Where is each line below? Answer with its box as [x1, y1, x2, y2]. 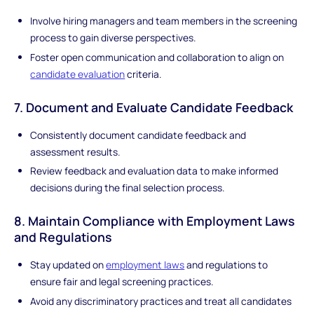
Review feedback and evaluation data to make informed [30, 164, 279, 178]
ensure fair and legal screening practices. [30, 274, 214, 288]
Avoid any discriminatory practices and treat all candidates [30, 294, 292, 308]
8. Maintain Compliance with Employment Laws [13, 212, 294, 230]
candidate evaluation [30, 67, 125, 81]
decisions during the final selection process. [30, 181, 225, 195]
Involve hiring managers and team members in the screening [30, 14, 298, 28]
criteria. [125, 67, 162, 81]
